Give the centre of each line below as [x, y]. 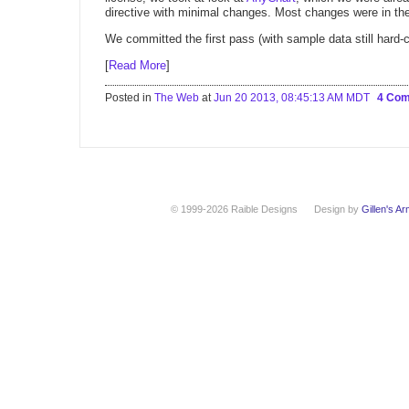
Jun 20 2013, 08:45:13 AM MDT [292, 98]
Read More [137, 65]
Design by [338, 209]
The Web [177, 98]
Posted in [130, 98]
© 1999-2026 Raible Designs [234, 209]
